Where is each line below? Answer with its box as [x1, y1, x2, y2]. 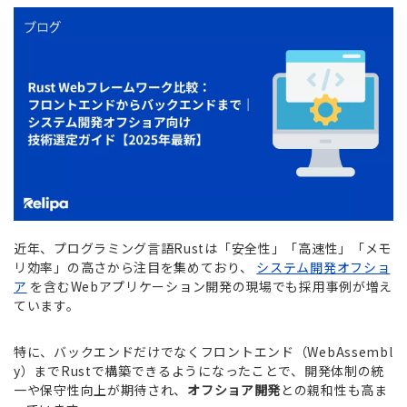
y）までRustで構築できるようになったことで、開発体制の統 [14, 362, 385, 381]
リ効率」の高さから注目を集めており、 [14, 258, 257, 277]
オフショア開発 [187, 381, 282, 400]
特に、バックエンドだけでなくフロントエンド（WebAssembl [14, 342, 393, 362]
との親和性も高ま [281, 381, 388, 400]
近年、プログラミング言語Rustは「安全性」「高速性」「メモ [14, 239, 392, 258]
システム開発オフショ [256, 258, 391, 277]
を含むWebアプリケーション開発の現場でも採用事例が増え [26, 277, 393, 296]
